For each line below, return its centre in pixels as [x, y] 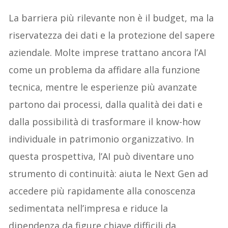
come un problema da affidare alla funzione [105, 69]
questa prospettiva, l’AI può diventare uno [102, 156]
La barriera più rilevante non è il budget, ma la [111, 18]
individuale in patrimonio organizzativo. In [102, 139]
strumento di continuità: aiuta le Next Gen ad [109, 173]
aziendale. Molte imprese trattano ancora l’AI [108, 52]
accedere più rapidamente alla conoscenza [102, 191]
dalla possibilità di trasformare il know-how [105, 121]
